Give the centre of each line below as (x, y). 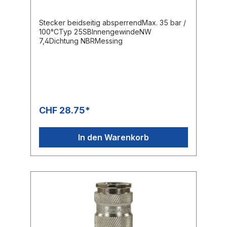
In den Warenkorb (113, 137)
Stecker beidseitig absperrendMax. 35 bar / (112, 22)
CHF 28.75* (65, 110)
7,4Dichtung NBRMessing (81, 41)
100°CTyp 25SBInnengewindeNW (95, 31)
